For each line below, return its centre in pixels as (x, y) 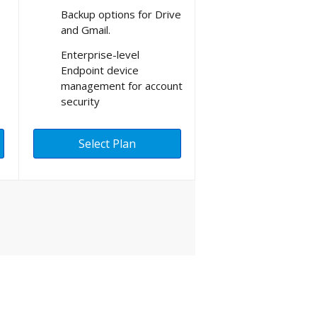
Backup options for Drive (121, 14)
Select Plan (107, 143)
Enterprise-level (100, 54)
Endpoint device (100, 70)
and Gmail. (86, 29)
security (80, 101)
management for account (122, 85)
